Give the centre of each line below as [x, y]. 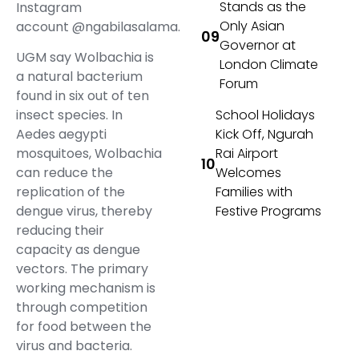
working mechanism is [86, 288]
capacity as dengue [78, 250]
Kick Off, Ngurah [265, 135]
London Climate [269, 65]
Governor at [258, 46]
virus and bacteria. [74, 346]
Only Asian [252, 26]
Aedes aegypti [61, 135]
